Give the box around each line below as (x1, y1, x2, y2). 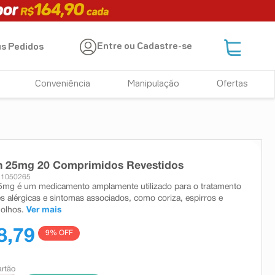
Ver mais (26, 206, 61, 214)
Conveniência (35, 80, 91, 88)
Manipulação (128, 80, 180, 88)
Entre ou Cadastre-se (97, 42, 193, 52)
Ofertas (216, 80, 248, 88)
